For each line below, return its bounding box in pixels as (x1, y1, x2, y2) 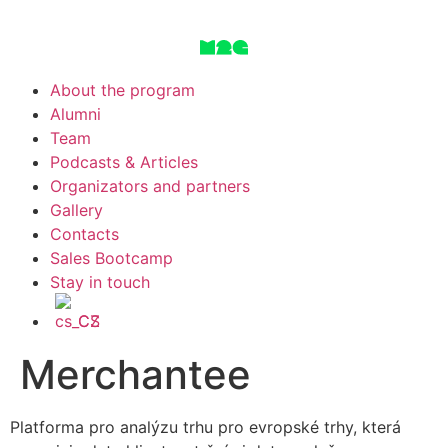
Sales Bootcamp (50, 248, 173, 268)
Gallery (50, 200, 103, 220)
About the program (50, 80, 195, 100)
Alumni (50, 104, 101, 124)
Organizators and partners (50, 176, 250, 196)
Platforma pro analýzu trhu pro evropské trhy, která (10, 417, 401, 437)
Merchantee (20, 350, 251, 399)
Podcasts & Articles (50, 152, 198, 172)
